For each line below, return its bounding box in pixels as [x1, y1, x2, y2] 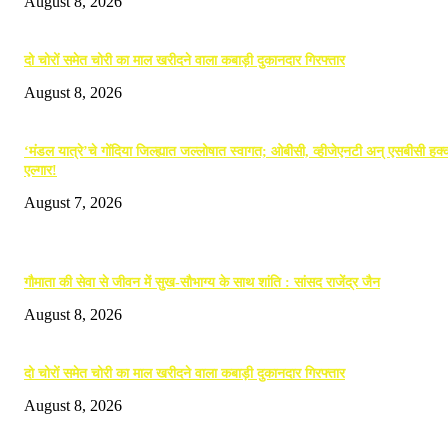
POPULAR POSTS [8, 217, 149, 238]
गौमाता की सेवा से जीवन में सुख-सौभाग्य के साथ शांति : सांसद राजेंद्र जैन [24, 275, 380, 291]
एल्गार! [24, 163, 57, 179]
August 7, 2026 [24, 194, 122, 212]
